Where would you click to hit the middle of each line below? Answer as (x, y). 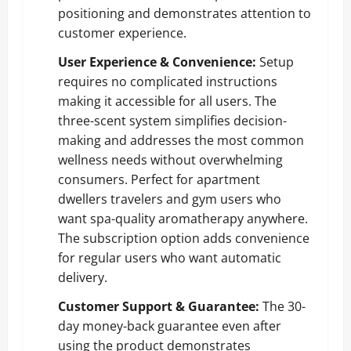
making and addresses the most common (181, 140)
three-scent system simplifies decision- (172, 120)
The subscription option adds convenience (184, 238)
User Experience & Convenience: (157, 62)
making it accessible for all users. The (167, 101)
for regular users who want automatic (170, 257)
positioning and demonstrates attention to (185, 13)
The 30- (282, 306)
